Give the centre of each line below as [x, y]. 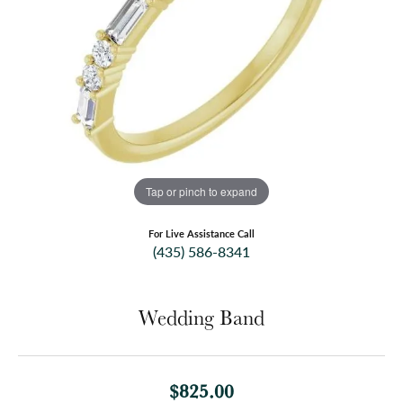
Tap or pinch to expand [201, 191]
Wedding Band [201, 318]
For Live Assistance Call [201, 234]
